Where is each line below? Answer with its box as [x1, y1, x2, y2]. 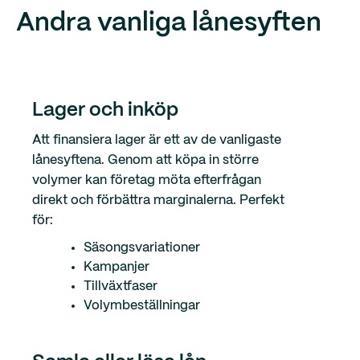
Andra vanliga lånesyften [16, 11, 321, 36]
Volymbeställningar [84, 300, 200, 313]
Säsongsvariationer [84, 242, 200, 255]
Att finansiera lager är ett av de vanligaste [32, 134, 281, 147]
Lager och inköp [32, 101, 178, 121]
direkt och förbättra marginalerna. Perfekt [32, 194, 284, 207]
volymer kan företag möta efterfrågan [32, 174, 261, 187]
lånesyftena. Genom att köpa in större [32, 154, 259, 167]
